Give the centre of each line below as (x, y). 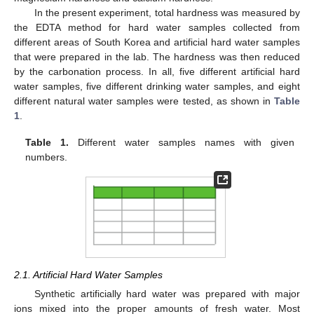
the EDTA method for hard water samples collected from (157, 28)
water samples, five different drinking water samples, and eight (157, 87)
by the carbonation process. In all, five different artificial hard (157, 72)
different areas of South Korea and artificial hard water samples (157, 42)
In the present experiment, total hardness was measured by (167, 13)
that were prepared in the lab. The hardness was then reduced (157, 57)
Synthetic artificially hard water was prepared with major (167, 294)
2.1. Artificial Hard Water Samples (88, 274)
